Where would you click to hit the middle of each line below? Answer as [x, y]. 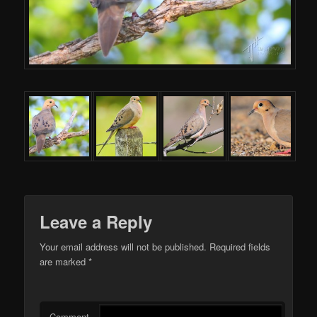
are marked [64, 261]
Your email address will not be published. [123, 246]
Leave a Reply [96, 221]
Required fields [239, 246]
